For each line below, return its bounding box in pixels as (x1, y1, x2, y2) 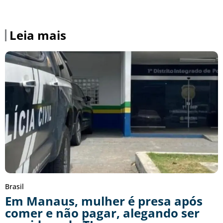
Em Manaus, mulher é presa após (5, 192, 203, 209)
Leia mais (9, 27, 66, 44)
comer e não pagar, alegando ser (5, 204, 200, 221)
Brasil (5, 181, 24, 191)
